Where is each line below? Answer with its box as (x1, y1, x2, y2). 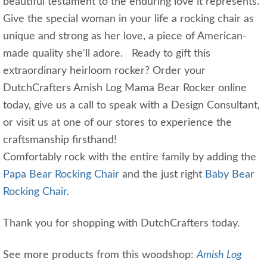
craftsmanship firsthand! (3, 134, 117, 145)
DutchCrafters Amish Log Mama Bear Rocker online (3, 82, 247, 94)
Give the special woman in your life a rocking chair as (3, 13, 254, 24)
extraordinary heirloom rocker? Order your (3, 65, 206, 76)
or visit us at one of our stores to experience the (3, 117, 232, 128)
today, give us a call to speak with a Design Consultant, (3, 100, 260, 111)
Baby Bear (205, 169, 254, 180)
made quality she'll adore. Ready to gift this (3, 48, 210, 59)
